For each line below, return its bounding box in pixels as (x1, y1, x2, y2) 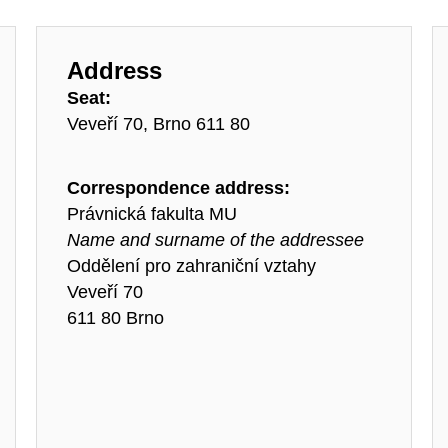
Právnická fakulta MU (66, 203, 237, 224)
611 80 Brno (66, 307, 164, 328)
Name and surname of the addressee (66, 229, 364, 250)
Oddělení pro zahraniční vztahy (66, 255, 316, 276)
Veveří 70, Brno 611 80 (66, 114, 250, 134)
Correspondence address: (66, 177, 290, 198)
